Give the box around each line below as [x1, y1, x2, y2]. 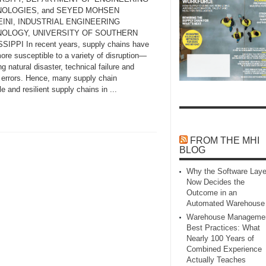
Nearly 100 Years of [186, 234, 254, 243]
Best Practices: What [186, 223, 260, 233]
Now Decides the [186, 178, 245, 187]
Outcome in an [186, 188, 237, 198]
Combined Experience [186, 245, 262, 254]
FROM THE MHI [190, 135, 259, 146]
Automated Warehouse [186, 199, 265, 208]
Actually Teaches [186, 255, 246, 265]
